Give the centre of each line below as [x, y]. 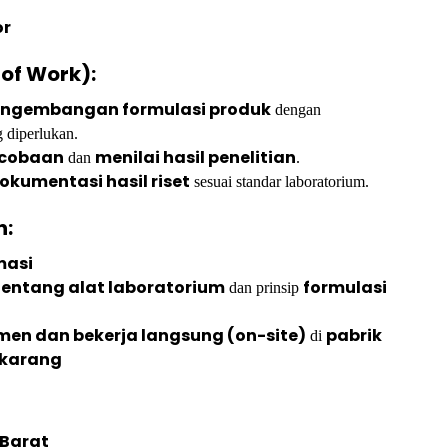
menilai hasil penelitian [195, 157]
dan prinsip [264, 287]
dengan [296, 109]
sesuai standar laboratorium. [279, 181]
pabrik [354, 335]
